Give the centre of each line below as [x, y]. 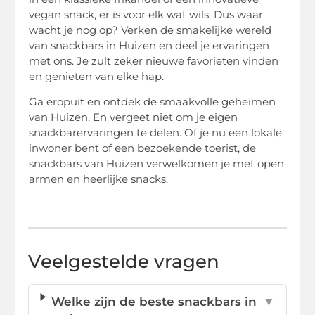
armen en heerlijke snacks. [99, 179]
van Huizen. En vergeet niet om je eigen [134, 117]
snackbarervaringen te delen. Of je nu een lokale [156, 133]
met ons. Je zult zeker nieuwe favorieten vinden [154, 60]
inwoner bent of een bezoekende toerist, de [143, 148]
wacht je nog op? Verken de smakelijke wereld [150, 30]
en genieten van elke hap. [97, 76]
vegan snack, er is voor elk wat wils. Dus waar [146, 14]
